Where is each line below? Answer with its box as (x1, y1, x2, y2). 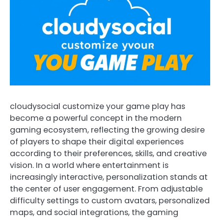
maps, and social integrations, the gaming (10, 206, 178, 218)
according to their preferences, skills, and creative (10, 147, 207, 159)
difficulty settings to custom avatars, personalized (10, 194, 210, 206)
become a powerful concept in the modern (10, 112, 182, 124)
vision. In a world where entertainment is (10, 159, 168, 171)
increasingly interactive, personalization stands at (10, 171, 208, 183)
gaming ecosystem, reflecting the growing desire (10, 124, 205, 136)
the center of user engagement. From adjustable (10, 183, 203, 194)
